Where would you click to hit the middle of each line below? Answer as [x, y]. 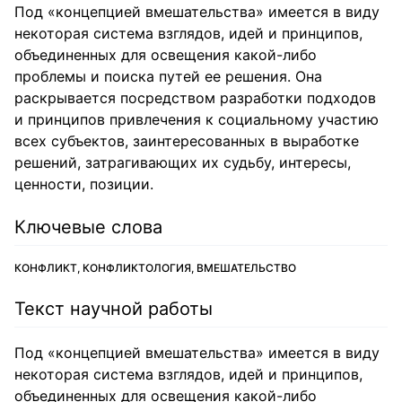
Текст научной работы [114, 309]
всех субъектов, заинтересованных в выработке [187, 141]
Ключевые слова [88, 227]
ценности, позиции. [84, 184]
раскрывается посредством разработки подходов [195, 98]
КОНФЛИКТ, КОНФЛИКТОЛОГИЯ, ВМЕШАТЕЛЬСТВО [155, 268]
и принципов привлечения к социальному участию [197, 119]
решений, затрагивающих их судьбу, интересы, [183, 162]
